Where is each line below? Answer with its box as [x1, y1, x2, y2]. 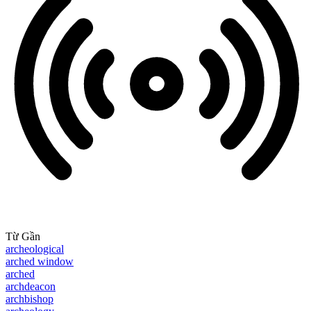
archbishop [6, 293, 53, 305]
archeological [6, 243, 64, 255]
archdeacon [6, 280, 56, 293]
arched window [6, 255, 74, 268]
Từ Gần [6, 230, 40, 243]
